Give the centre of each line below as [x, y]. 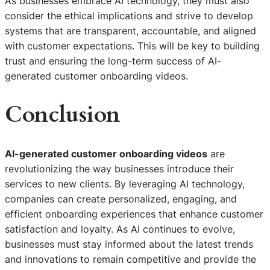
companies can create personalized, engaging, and [121, 199]
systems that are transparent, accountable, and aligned [130, 31]
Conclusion [62, 115]
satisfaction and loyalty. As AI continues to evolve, [120, 229]
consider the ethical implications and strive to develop [129, 16]
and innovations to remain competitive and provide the [130, 259]
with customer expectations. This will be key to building [132, 46]
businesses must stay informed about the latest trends [129, 244]
